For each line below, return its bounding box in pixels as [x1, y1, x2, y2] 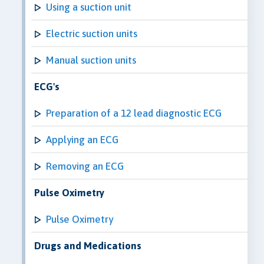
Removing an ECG [46, 160, 124, 172]
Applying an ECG [46, 133, 118, 146]
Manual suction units [46, 54, 136, 66]
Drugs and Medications [34, 239, 141, 252]
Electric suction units [46, 27, 137, 39]
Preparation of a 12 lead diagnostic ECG [46, 107, 222, 119]
